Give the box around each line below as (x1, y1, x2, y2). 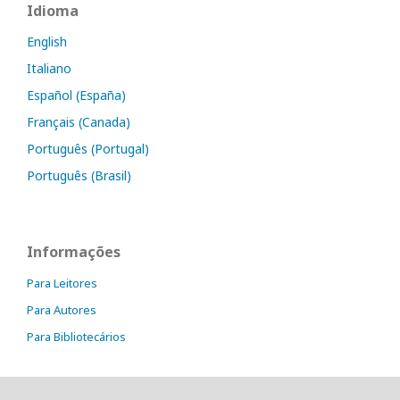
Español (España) (27, 86, 126, 104)
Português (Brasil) (27, 166, 131, 184)
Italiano (27, 59, 71, 77)
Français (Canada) (27, 112, 130, 130)
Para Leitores (27, 274, 97, 291)
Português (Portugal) (27, 139, 149, 157)
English (27, 32, 67, 50)
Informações (27, 241, 121, 262)
